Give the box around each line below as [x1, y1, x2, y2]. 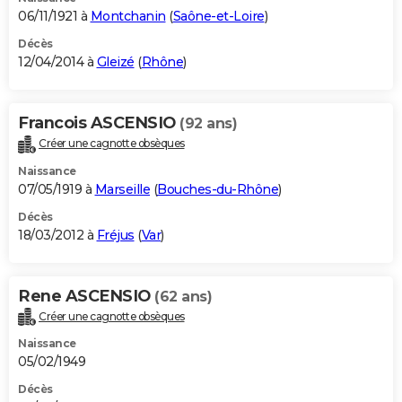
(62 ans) [154, 287, 212, 305]
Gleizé [96, 53, 135, 70]
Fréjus [96, 226, 135, 243]
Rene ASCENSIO [18, 285, 154, 306]
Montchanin [90, 7, 166, 24]
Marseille [94, 180, 150, 197]
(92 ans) [179, 114, 237, 132]
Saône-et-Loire [172, 7, 265, 24]
